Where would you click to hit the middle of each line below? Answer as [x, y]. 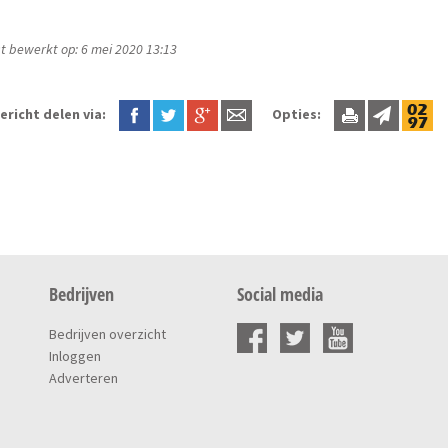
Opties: [297, 114]
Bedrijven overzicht [107, 333]
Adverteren [83, 377]
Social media [279, 293]
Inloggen [74, 355]
